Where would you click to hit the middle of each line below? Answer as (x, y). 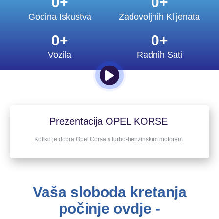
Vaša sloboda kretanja (109, 192)
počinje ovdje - (109, 209)
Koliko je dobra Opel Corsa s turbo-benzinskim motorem (108, 140)
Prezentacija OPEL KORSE (108, 121)
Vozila (60, 55)
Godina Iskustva (60, 17)
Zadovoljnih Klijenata (159, 17)
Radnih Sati (159, 55)
